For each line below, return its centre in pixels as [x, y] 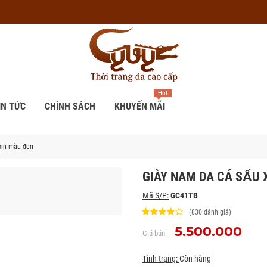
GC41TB [184, 195]
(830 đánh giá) [210, 212]
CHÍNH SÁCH [70, 106]
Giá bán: [156, 233]
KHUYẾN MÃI [139, 106]
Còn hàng [195, 259]
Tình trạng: [161, 259]
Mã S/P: [156, 195]
